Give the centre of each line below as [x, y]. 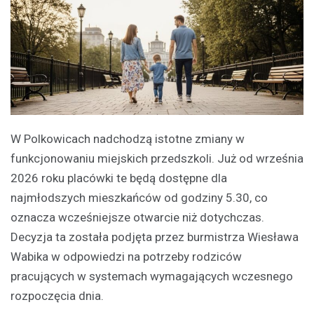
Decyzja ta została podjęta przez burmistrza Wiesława [155, 237]
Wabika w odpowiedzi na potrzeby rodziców [126, 256]
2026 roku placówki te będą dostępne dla [119, 178]
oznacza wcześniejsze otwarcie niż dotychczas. [137, 217]
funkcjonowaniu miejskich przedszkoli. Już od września [157, 158]
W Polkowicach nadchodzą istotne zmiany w [128, 138]
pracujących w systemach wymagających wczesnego [152, 276]
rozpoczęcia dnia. [57, 295]
